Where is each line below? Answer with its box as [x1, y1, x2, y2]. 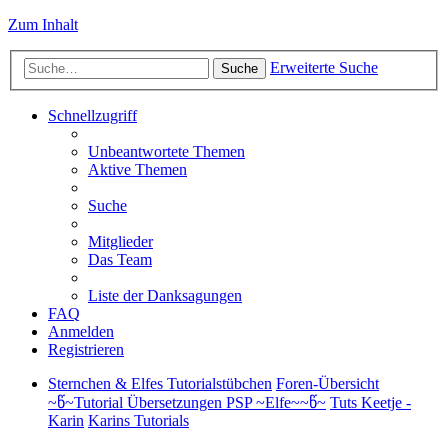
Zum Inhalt [8, 16, 78, 33]
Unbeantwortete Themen [88, 142, 245, 160]
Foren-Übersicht [276, 374, 379, 392]
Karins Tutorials [88, 411, 189, 429]
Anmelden [48, 322, 114, 340]
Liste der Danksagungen [88, 286, 242, 304]
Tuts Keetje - [330, 393, 411, 411]
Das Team [88, 250, 152, 268]
